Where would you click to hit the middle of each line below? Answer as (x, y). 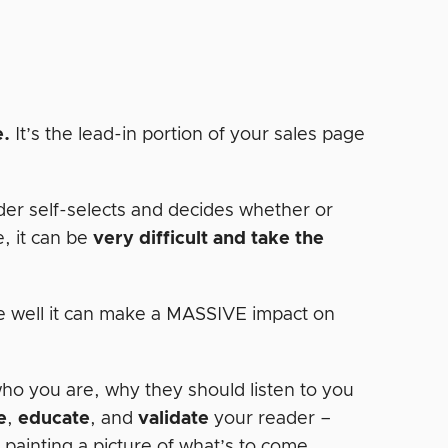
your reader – (270, 418)
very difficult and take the (209, 238)
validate (174, 418)
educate (54, 418)
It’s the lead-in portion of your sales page (188, 134)
